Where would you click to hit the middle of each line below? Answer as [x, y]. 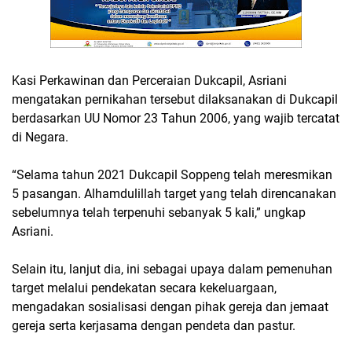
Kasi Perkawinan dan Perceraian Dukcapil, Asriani [149, 81]
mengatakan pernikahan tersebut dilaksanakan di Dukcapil [175, 99]
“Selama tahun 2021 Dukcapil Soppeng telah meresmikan [172, 175]
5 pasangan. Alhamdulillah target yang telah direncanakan [174, 194]
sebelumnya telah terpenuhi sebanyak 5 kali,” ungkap [159, 213]
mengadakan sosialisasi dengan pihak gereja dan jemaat [170, 307]
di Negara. [40, 137]
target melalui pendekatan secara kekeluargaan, [144, 288]
